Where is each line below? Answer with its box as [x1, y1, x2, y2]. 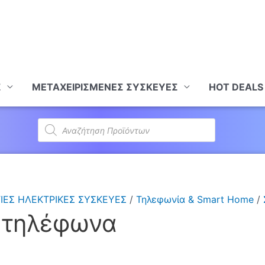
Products [37, 117, 77, 129]
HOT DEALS [209, 81, 264, 93]
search [37, 126, 67, 138]
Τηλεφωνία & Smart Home [135, 193, 254, 206]
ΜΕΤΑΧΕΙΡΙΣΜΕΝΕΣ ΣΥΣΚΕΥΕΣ [32, 81, 179, 93]
